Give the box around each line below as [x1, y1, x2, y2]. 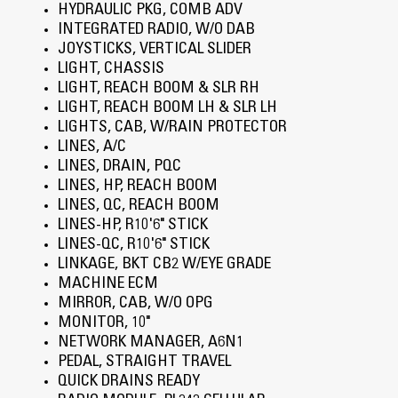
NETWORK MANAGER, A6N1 [57, 335, 243, 352]
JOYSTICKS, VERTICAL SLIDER [57, 42, 251, 59]
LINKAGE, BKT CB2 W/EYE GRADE [57, 257, 271, 274]
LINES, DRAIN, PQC [57, 159, 181, 176]
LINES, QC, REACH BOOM [57, 198, 219, 215]
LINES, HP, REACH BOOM [57, 179, 218, 195]
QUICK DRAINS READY [57, 374, 200, 391]
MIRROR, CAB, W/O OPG [57, 296, 213, 313]
